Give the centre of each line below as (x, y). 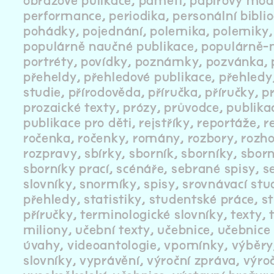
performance (62, 17)
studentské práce (202, 200)
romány (157, 139)
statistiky (113, 200)
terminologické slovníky (152, 215)
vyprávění (110, 261)
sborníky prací (66, 169)
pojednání (113, 32)
